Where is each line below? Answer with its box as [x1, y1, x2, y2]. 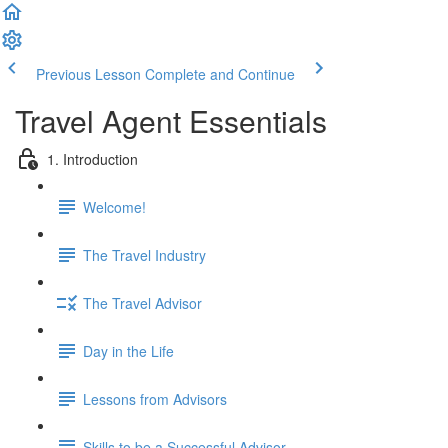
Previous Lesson [36, 64, 141, 84]
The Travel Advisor [83, 292, 202, 313]
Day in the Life [83, 340, 174, 361]
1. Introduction [47, 148, 138, 169]
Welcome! [83, 196, 146, 217]
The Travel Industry [83, 244, 206, 265]
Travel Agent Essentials [15, 99, 327, 142]
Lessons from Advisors [83, 388, 227, 409]
